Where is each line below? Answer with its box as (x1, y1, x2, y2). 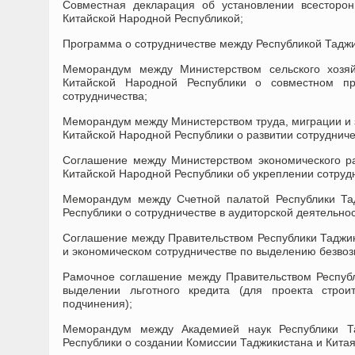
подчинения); (63, 297, 132, 310)
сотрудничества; (63, 90, 147, 102)
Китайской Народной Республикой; (63, 12, 243, 25)
